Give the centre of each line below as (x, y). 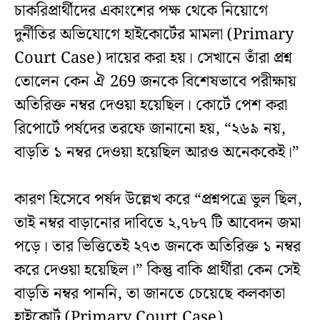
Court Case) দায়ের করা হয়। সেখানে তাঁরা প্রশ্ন (153, 59)
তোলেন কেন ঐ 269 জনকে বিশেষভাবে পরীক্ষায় (155, 82)
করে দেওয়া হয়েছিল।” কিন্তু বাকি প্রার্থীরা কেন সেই (157, 271)
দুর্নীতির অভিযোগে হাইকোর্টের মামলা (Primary (154, 35)
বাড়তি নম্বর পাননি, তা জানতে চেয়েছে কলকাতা (150, 294)
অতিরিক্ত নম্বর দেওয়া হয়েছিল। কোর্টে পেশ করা (151, 106)
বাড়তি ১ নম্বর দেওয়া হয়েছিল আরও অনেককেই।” (157, 153)
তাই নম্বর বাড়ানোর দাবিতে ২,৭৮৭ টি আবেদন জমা (157, 224)
